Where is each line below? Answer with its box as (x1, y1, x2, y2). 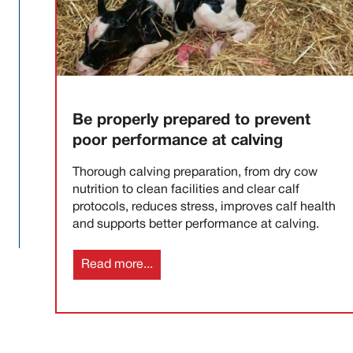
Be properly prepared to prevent (72, 113, 310, 128)
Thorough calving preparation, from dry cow (72, 167, 318, 179)
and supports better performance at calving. (72, 219, 319, 231)
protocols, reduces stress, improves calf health (72, 202, 336, 214)
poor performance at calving (72, 134, 283, 149)
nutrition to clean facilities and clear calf (72, 184, 299, 196)
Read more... (81, 258, 153, 270)
